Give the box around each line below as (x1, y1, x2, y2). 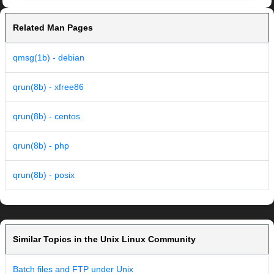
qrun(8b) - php (13, 141, 69, 151)
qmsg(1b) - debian (13, 53, 84, 63)
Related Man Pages (13, 23, 93, 33)
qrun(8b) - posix (13, 170, 75, 180)
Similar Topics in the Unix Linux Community (13, 234, 196, 245)
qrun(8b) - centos (13, 111, 80, 122)
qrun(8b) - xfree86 (13, 82, 84, 92)
